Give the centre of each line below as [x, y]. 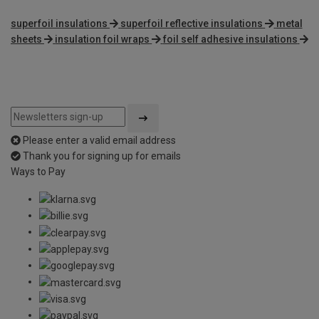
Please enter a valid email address [99, 140]
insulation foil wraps [103, 39]
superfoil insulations [59, 23]
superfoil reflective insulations [192, 23]
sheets [26, 39]
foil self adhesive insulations [230, 39]
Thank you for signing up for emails [102, 156]
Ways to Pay [38, 171]
